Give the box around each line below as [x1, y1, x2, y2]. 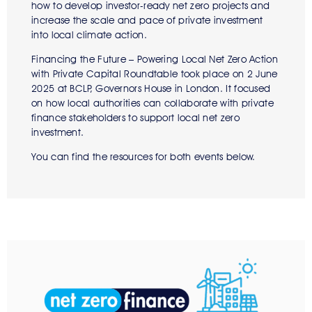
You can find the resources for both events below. [31, 151, 256, 163]
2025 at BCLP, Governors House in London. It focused [31, 83, 271, 95]
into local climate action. [31, 29, 153, 41]
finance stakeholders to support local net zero [31, 112, 240, 124]
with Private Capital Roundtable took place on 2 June [31, 68, 278, 80]
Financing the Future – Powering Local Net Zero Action [31, 54, 278, 65]
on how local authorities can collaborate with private [31, 97, 274, 109]
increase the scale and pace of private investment [31, 15, 263, 26]
